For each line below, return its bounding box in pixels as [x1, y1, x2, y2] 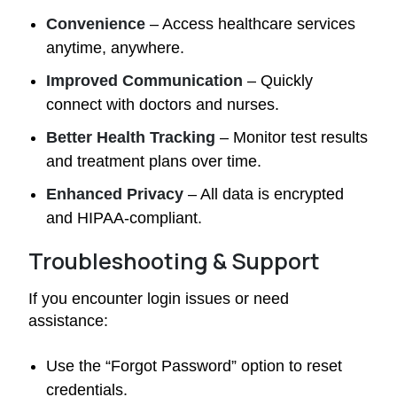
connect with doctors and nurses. [46, 95, 279, 113]
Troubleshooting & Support [28, 245, 320, 276]
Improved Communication [46, 71, 243, 90]
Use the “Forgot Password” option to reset [46, 356, 342, 375]
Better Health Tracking [46, 128, 215, 146]
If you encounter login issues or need [28, 289, 289, 307]
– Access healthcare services [145, 14, 355, 33]
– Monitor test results [215, 128, 368, 146]
